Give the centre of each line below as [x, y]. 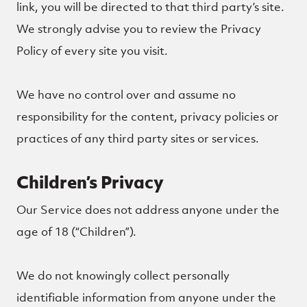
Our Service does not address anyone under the [148, 210]
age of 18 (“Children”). [76, 232]
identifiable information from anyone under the [146, 297]
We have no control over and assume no [126, 95]
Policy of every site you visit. [92, 51]
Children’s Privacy [90, 182]
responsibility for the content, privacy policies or [148, 116]
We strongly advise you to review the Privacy [139, 29]
